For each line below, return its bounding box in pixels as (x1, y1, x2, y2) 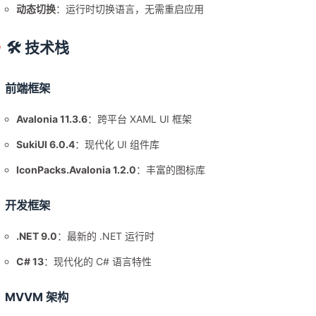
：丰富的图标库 (136, 164, 206, 176)
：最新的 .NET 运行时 (57, 230, 155, 243)
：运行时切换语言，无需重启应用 (56, 3, 205, 16)
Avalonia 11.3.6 (16, 113, 88, 126)
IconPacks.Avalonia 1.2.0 (16, 164, 137, 176)
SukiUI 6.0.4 (16, 138, 75, 151)
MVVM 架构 (5, 290, 69, 305)
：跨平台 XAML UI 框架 (87, 113, 193, 126)
